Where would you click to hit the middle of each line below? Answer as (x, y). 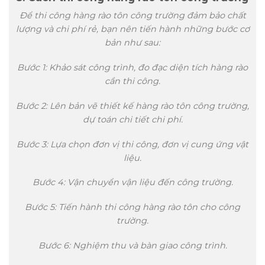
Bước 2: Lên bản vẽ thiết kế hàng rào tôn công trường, (132, 106)
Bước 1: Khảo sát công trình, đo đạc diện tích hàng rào (132, 68)
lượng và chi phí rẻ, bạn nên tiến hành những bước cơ (132, 29)
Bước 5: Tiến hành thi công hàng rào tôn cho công (132, 207)
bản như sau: (132, 43)
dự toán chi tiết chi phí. (132, 119)
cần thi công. (132, 81)
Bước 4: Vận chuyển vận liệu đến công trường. (132, 182)
